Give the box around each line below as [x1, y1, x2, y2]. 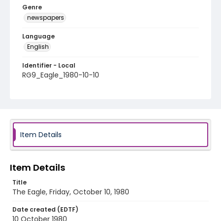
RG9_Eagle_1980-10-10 [22, 70, 99, 80]
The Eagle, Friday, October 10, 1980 [12, 187, 129, 197]
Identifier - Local [22, 61, 75, 70]
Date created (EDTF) [12, 205, 78, 214]
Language [22, 32, 55, 40]
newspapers [27, 13, 64, 22]
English [27, 42, 49, 51]
